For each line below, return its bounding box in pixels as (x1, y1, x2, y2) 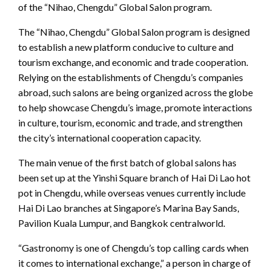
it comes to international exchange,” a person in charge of (18, 256, 251, 269)
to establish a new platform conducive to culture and (18, 41, 233, 53)
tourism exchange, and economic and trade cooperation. (18, 56, 248, 68)
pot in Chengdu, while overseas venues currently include (18, 186, 246, 198)
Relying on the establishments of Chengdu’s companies (18, 71, 243, 83)
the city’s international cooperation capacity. (18, 131, 201, 143)
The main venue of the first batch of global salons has (18, 156, 237, 168)
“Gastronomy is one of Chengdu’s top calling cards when (18, 241, 249, 253)
